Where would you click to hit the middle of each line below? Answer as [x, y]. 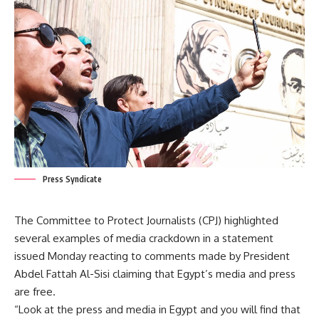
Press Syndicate [72, 179]
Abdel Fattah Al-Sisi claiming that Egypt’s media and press [155, 274]
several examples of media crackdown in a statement [144, 239]
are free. [35, 292]
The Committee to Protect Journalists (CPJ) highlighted [146, 221]
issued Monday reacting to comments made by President [152, 256]
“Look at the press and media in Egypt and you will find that [157, 310]
